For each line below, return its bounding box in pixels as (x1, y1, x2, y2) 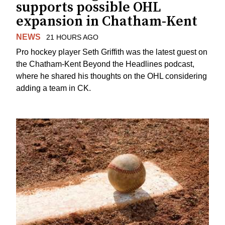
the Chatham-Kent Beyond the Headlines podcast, (16, 60, 194, 69)
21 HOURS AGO (46, 33, 98, 41)
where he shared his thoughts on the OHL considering (16, 72, 207, 81)
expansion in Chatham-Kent (16, 12, 197, 30)
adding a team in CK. (16, 84, 91, 93)
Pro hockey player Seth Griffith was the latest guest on (16, 48, 207, 57)
